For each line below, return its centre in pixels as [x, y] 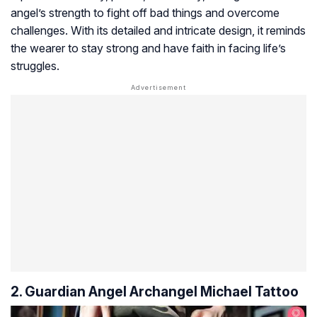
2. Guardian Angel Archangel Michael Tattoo [155, 291]
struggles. [35, 65]
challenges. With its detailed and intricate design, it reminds [158, 30]
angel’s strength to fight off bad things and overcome [145, 12]
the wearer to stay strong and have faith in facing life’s [148, 48]
